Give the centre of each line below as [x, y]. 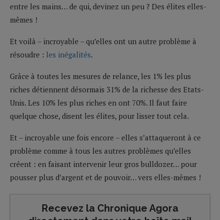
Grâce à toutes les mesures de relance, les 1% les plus [100, 76]
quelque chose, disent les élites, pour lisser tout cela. [99, 116]
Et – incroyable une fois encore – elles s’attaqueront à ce [105, 137]
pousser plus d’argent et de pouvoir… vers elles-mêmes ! [105, 177]
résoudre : [28, 54]
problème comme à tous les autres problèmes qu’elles [100, 151]
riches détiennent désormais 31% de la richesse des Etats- [107, 89]
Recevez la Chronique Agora [110, 208]
